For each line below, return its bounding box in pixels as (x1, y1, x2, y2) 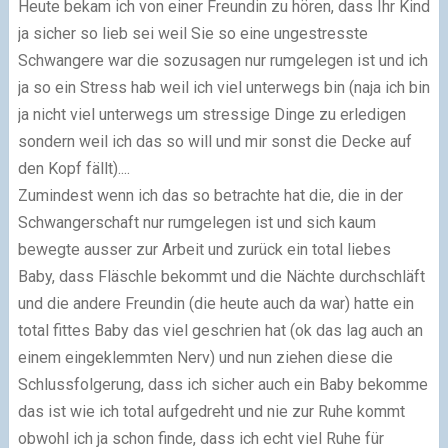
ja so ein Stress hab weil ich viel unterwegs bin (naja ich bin (17, 78, 430, 97)
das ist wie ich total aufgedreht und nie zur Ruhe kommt (17, 402, 405, 421)
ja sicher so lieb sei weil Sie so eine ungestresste (17, 24, 368, 43)
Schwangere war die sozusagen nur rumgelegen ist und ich (17, 51, 428, 70)
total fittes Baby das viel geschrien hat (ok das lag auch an (17, 321, 423, 340)
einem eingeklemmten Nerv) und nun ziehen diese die (17, 348, 393, 367)
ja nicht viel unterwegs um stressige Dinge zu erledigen (17, 105, 406, 124)
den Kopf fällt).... (17, 159, 130, 178)
